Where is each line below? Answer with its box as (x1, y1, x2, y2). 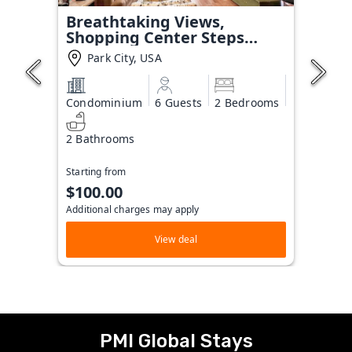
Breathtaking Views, (66, 11, 225, 32)
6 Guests (155, 94, 203, 110)
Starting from (66, 164, 126, 178)
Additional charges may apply (66, 202, 200, 216)
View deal (154, 232, 198, 246)
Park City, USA (87, 50, 162, 65)
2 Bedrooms (214, 94, 280, 110)
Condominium (66, 94, 143, 110)
